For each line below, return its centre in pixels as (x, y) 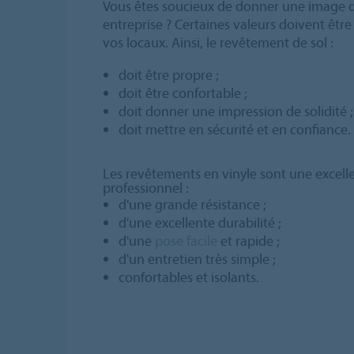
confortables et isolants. (188, 277)
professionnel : (146, 187)
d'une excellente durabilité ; (200, 222)
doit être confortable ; (183, 92)
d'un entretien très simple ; (197, 258)
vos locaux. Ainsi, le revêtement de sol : (218, 42)
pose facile (186, 240)
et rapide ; (248, 240)
